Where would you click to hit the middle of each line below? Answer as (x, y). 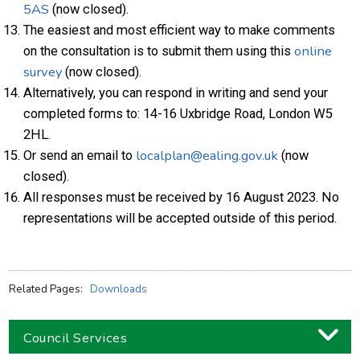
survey (43, 72)
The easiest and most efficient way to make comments (180, 30)
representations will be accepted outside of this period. (180, 218)
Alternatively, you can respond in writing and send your (176, 93)
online (313, 51)
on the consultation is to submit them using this (159, 51)
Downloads (119, 289)
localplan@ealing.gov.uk (207, 155)
